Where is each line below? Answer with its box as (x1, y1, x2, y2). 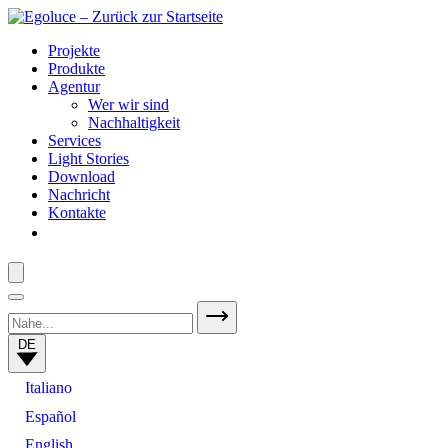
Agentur (48, 78, 100, 95)
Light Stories (48, 150, 129, 167)
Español (25, 407, 77, 425)
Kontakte (48, 204, 106, 221)
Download (48, 168, 115, 185)
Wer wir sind (88, 96, 169, 113)
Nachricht (48, 186, 110, 203)
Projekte (48, 42, 100, 59)
